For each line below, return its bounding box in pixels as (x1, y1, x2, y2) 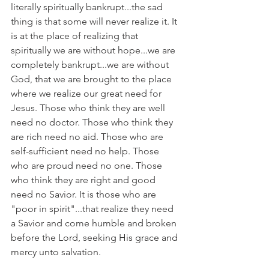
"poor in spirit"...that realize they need (11, 203, 176, 214)
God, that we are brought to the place (11, 73, 174, 85)
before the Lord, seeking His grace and (11, 232, 180, 243)
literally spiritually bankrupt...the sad (11, 1, 165, 13)
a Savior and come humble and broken (11, 217, 179, 229)
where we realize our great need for (11, 88, 164, 99)
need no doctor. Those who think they (11, 116, 175, 128)
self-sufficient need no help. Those (11, 145, 162, 157)
